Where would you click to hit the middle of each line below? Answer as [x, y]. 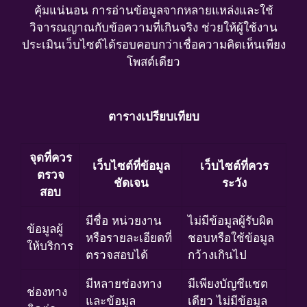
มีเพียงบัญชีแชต [228, 283]
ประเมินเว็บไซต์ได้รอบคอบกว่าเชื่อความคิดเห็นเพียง [153, 44]
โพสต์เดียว [153, 61]
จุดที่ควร [50, 157]
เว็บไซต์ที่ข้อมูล [131, 165]
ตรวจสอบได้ [117, 255]
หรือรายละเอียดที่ [129, 237]
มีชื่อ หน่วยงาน [124, 220]
